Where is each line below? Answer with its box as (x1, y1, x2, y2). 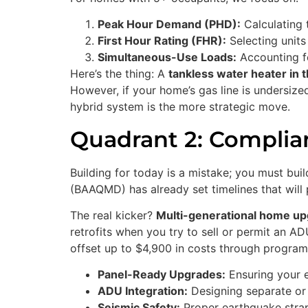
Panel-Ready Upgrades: (98, 267, 225, 282)
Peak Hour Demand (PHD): (98, 17, 241, 32)
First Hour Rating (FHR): (98, 34, 226, 48)
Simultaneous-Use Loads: (98, 50, 236, 65)
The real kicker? (70, 208, 156, 222)
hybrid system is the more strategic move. (70, 100, 290, 114)
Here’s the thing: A (70, 67, 168, 81)
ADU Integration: (98, 284, 188, 298)
